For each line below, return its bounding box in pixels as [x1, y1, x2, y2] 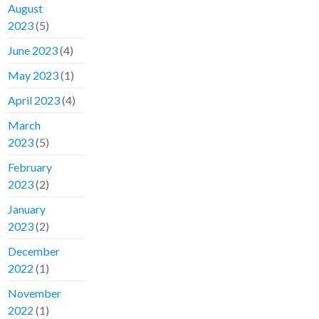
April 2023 [8, 93, 61, 108]
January [8, 202, 46, 216]
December [8, 244, 61, 258]
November [8, 286, 62, 300]
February [8, 160, 53, 174]
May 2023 [8, 68, 59, 83]
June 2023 [8, 43, 58, 58]
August [8, 1, 43, 16]
